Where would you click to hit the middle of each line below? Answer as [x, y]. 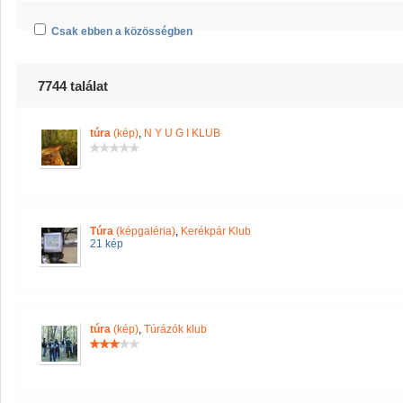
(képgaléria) [144, 231]
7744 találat [73, 86]
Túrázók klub [175, 329]
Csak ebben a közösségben [122, 31]
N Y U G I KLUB [182, 133]
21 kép [107, 244]
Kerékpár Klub [216, 231]
